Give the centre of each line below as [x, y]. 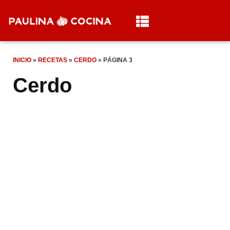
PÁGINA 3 [118, 60]
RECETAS [53, 60]
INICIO [22, 60]
